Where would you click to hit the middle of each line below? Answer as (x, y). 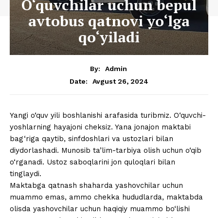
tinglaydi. (26, 174)
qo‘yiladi (109, 37)
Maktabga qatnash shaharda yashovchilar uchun (96, 186)
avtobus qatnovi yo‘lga (109, 21)
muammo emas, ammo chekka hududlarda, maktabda (106, 197)
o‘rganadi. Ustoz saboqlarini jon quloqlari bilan (92, 162)
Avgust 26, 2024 (120, 81)
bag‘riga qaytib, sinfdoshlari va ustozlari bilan (91, 139)
